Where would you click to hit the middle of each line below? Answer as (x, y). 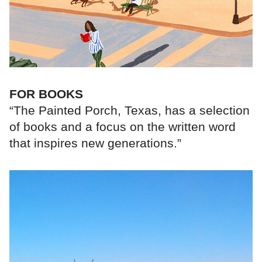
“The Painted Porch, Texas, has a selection (130, 111)
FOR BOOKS (46, 94)
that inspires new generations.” (95, 143)
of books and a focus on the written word (123, 127)
